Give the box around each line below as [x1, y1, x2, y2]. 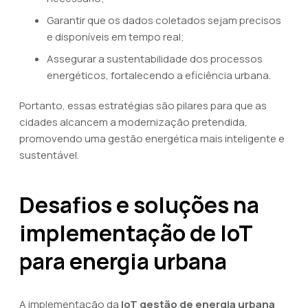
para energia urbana [19, 246, 227, 276]
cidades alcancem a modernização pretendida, [19, 115, 247, 129]
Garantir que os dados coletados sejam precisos [47, 13, 281, 27]
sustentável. [19, 148, 79, 162]
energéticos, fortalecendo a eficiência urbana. [47, 68, 271, 82]
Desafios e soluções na [19, 190, 259, 220]
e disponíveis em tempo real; [47, 30, 184, 44]
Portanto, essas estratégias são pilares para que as [19, 98, 267, 113]
